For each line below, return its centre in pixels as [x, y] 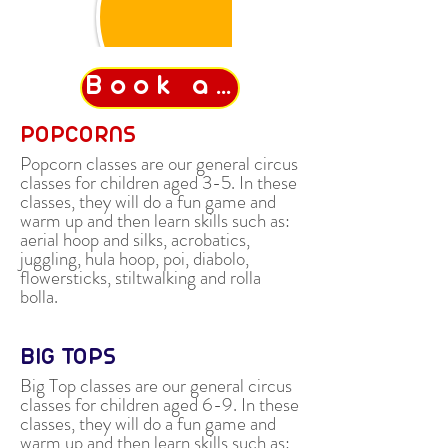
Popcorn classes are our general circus [159, 163]
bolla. [41, 296]
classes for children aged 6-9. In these [159, 404]
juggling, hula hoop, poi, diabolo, [134, 258]
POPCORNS [81, 135]
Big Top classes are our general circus [156, 385]
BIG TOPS [71, 357]
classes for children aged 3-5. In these [158, 182]
